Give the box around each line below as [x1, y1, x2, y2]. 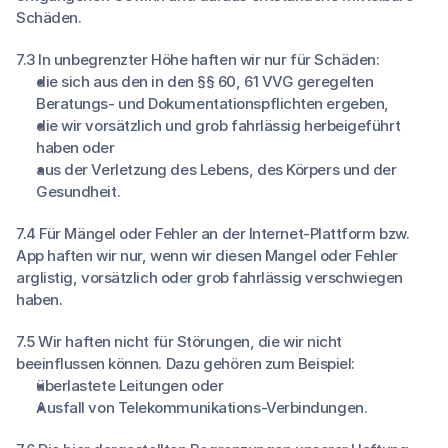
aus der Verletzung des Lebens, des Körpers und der [36, 160, 397, 179]
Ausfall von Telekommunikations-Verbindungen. [36, 398, 368, 417]
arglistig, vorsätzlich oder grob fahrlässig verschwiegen [16, 268, 403, 287]
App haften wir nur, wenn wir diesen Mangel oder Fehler [16, 246, 398, 265]
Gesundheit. [36, 182, 121, 201]
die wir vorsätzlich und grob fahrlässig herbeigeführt [36, 116, 401, 135]
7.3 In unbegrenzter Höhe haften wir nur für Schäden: [16, 50, 380, 69]
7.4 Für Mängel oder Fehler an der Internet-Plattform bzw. [16, 224, 410, 243]
